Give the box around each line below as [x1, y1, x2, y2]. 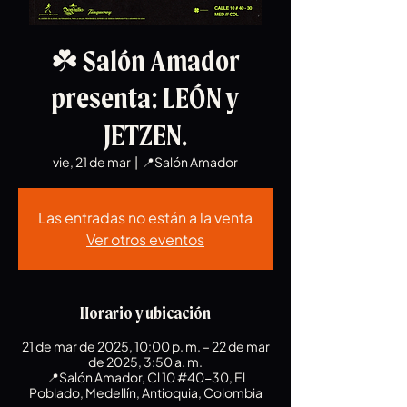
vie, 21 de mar [53, 154, 131, 170]
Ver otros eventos [86, 230, 204, 249]
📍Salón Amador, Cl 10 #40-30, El [45, 369, 245, 385]
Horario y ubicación [80, 303, 211, 323]
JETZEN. [104, 119, 187, 153]
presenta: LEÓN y [52, 82, 239, 115]
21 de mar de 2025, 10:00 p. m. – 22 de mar [21, 338, 270, 354]
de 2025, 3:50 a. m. [88, 353, 203, 370]
